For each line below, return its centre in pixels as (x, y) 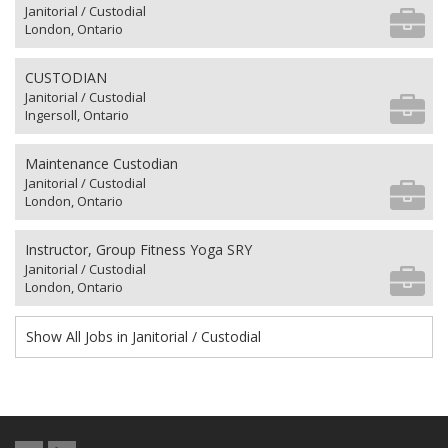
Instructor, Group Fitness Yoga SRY (138, 249)
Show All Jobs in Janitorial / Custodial (143, 336)
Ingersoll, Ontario (77, 115)
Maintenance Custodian (101, 163)
